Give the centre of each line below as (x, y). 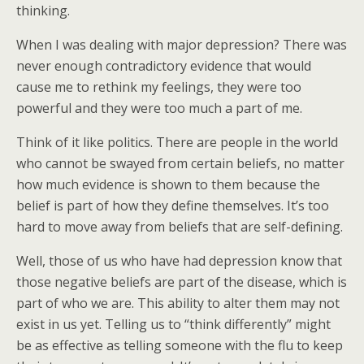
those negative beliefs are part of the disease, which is (182, 282)
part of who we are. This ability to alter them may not (178, 303)
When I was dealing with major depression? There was (182, 45)
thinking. (43, 11)
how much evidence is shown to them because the (168, 184)
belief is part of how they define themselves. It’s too (173, 206)
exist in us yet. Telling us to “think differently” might (173, 324)
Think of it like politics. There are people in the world (177, 142)
